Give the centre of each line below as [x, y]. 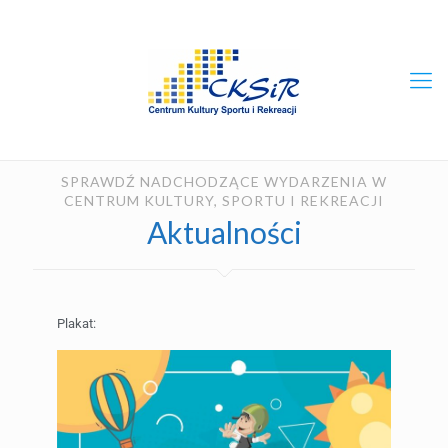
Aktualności [224, 232]
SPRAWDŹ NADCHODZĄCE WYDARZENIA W [224, 181]
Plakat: [76, 323]
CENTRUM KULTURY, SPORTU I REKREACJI [224, 200]
